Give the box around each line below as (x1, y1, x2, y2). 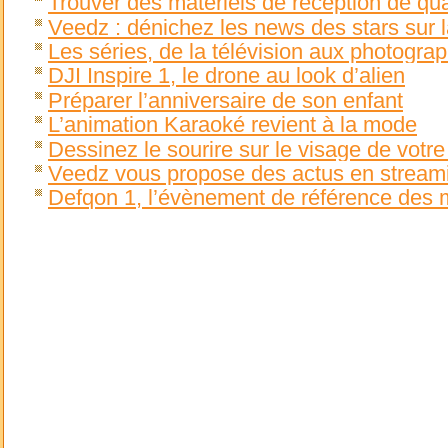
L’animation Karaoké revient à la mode (48, 112, 417, 138)
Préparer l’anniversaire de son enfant (48, 87, 403, 113)
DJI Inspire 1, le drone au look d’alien (48, 63, 405, 89)
